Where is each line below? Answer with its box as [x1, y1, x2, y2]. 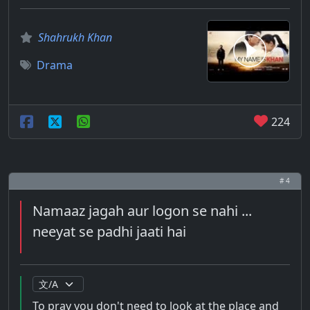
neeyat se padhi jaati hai [33, 222, 186, 241]
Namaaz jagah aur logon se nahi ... [33, 201, 252, 220]
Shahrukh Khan [38, 30, 112, 45]
